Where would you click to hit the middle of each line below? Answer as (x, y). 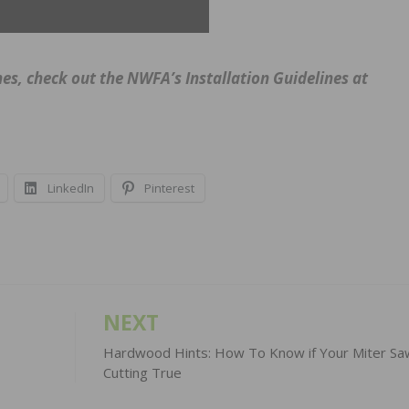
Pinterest (169, 188)
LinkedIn (71, 188)
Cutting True (142, 372)
